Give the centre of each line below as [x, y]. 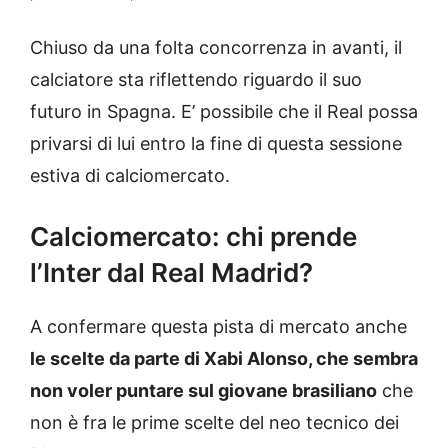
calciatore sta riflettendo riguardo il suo [196, 80]
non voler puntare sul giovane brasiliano [203, 391]
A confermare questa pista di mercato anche [218, 327]
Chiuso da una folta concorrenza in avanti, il [216, 48]
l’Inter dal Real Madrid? [171, 273]
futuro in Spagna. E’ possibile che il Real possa [224, 112]
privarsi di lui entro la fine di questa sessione [216, 144]
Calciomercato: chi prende [193, 237]
